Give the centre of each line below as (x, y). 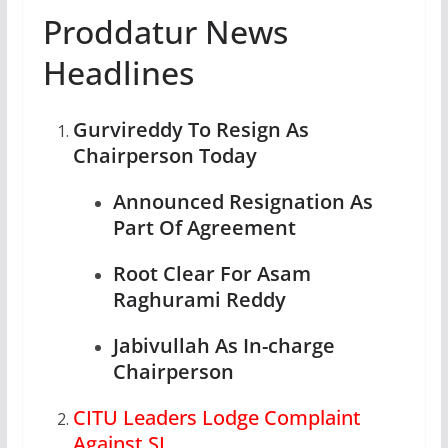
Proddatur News (165, 31)
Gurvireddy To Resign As (190, 129)
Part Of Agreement (204, 227)
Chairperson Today (164, 155)
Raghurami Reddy (199, 299)
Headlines (118, 72)
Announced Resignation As (242, 201)
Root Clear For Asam (211, 273)
